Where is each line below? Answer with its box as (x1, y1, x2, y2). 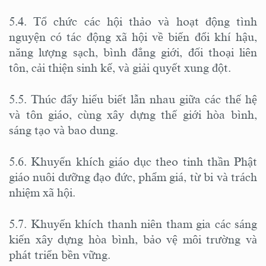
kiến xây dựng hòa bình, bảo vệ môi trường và (9, 232, 257, 246)
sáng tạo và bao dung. (9, 123, 121, 137)
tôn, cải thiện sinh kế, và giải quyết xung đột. (9, 61, 234, 74)
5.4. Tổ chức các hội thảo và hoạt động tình (9, 14, 257, 28)
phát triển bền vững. (9, 248, 110, 261)
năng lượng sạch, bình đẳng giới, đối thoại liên (9, 45, 257, 59)
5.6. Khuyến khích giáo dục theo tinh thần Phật (9, 154, 257, 168)
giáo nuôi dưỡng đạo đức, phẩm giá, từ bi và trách (9, 170, 257, 183)
